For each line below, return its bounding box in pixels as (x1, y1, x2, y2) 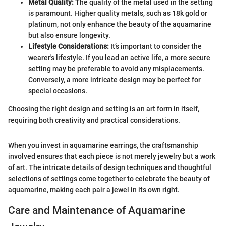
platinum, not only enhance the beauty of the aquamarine (28, 20, 211, 28)
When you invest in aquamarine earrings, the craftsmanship (8, 141, 198, 149)
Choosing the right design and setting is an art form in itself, (8, 104, 199, 113)
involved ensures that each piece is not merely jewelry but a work (8, 152, 215, 160)
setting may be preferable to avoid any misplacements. (28, 64, 204, 73)
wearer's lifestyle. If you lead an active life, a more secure (28, 53, 210, 62)
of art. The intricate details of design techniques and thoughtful (8, 163, 211, 172)
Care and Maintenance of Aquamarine (8, 204, 185, 216)
